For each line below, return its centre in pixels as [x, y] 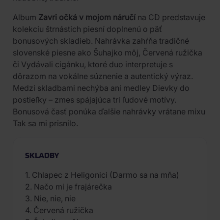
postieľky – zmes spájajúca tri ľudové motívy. [95, 100]
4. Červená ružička [59, 210]
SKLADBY [42, 155]
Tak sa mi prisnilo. [45, 123]
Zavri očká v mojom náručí [87, 17]
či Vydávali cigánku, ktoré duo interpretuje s [93, 64]
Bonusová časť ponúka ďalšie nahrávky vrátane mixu [109, 111]
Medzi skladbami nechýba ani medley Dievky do [101, 88]
